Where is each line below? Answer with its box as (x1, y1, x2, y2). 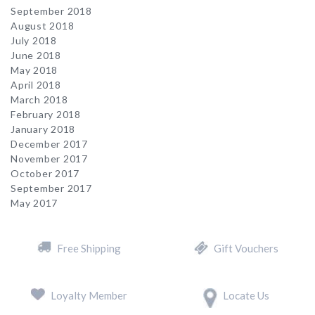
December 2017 (11, 138, 88, 150)
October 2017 (11, 167, 79, 179)
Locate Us (223, 289, 269, 302)
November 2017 (11, 153, 88, 165)
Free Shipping (56, 242, 121, 255)
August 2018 (11, 20, 75, 32)
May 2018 (11, 64, 58, 76)
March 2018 (11, 94, 68, 105)
